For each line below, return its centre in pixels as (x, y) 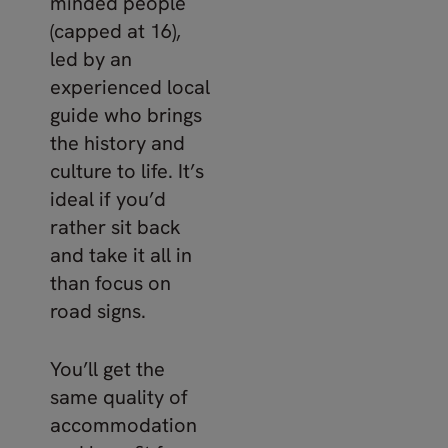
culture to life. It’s (127, 170)
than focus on (110, 282)
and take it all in (121, 254)
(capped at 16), (115, 30)
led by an (91, 58)
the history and (117, 142)
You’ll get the (107, 368)
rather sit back (115, 226)
